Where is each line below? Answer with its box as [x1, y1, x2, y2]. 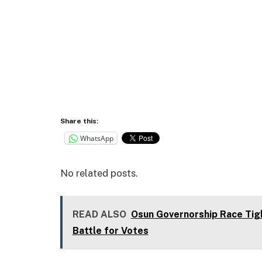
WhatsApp [80, 133, 113, 143]
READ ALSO [72, 209, 126, 220]
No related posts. [60, 167, 138, 179]
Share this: [60, 117, 98, 126]
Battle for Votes [72, 225, 149, 237]
